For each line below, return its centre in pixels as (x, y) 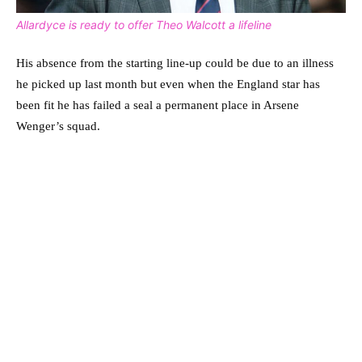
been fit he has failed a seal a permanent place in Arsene (158, 105)
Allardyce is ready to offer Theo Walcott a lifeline (144, 24)
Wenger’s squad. (58, 126)
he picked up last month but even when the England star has (168, 84)
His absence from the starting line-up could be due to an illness (175, 63)
